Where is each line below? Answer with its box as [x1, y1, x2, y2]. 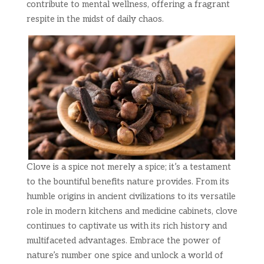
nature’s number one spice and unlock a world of [26, 250, 223, 260]
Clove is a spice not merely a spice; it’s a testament [26, 161, 231, 172]
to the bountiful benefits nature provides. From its [26, 176, 229, 187]
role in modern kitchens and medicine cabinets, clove [26, 206, 237, 216]
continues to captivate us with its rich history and [26, 220, 227, 231]
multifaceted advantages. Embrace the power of [26, 235, 221, 246]
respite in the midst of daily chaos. [26, 14, 164, 24]
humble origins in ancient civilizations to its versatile [26, 191, 236, 202]
